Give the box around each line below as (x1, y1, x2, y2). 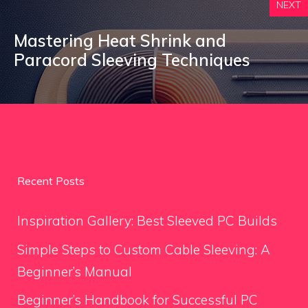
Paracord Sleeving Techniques (14, 49, 250, 70)
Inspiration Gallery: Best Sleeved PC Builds (17, 212, 277, 229)
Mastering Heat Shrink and (14, 30, 226, 51)
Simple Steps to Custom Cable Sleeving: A (17, 241, 270, 258)
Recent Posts (17, 174, 85, 188)
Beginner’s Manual (17, 263, 132, 280)
